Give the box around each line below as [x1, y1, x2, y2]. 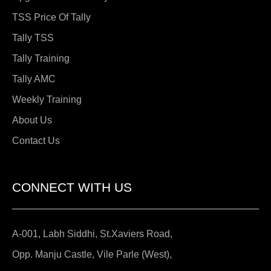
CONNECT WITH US [12, 180, 132, 194]
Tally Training [12, 53, 70, 64]
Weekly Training [12, 94, 82, 105]
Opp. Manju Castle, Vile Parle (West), [12, 249, 172, 260]
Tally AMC [12, 73, 56, 84]
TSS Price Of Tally [12, 11, 91, 22]
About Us [12, 114, 52, 125]
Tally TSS [12, 32, 54, 43]
